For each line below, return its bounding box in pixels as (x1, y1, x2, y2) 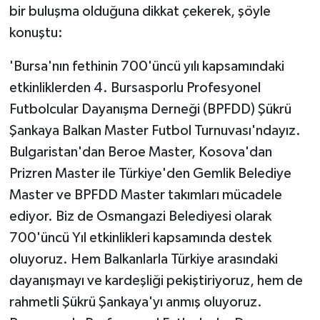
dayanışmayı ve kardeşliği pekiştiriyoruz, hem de (9, 274, 303, 289)
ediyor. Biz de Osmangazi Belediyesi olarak (9, 209, 271, 224)
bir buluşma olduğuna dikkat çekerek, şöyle (9, 4, 271, 19)
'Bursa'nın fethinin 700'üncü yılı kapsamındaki (9, 59, 284, 74)
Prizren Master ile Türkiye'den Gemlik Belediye (9, 166, 291, 181)
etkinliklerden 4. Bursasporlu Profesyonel (9, 81, 261, 96)
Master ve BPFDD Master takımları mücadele (9, 188, 282, 203)
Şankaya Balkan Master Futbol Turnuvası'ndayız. (9, 124, 301, 139)
